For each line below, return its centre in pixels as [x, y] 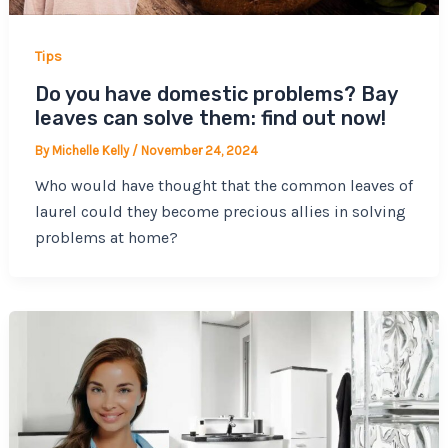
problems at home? [106, 238]
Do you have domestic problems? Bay [215, 94]
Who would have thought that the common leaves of [223, 186]
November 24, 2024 [199, 151]
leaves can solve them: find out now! [210, 118]
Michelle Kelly [91, 151]
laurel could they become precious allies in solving [220, 212]
